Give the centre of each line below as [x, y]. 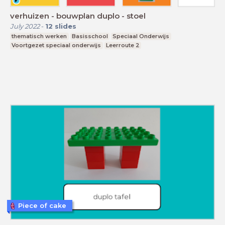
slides [66, 26]
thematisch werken [39, 36]
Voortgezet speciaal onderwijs [57, 45]
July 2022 [25, 26]
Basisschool [90, 36]
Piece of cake [42, 206]
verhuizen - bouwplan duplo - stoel [78, 16]
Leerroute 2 [123, 45]
